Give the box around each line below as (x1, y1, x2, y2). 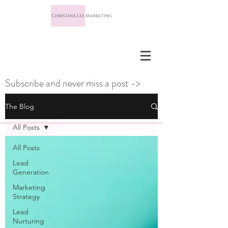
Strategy (13, 192, 40, 201)
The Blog (5, 102, 34, 111)
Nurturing (13, 216, 44, 225)
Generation (13, 167, 49, 177)
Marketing (13, 183, 45, 192)
